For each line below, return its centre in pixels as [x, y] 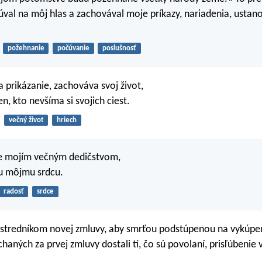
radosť [13, 192]
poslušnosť [119, 49]
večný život [26, 120]
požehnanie [26, 49]
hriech [66, 120]
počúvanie [73, 49]
